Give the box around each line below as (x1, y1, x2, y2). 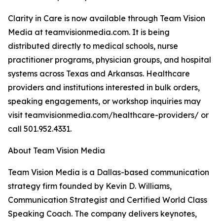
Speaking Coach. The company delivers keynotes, (8, 209, 197, 219)
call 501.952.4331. (8, 124, 72, 134)
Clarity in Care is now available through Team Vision (8, 13, 205, 23)
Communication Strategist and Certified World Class (8, 195, 207, 205)
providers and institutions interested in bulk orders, (8, 82, 200, 92)
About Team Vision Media (8, 146, 105, 155)
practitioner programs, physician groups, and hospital (8, 55, 211, 65)
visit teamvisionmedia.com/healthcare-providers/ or (8, 110, 209, 120)
